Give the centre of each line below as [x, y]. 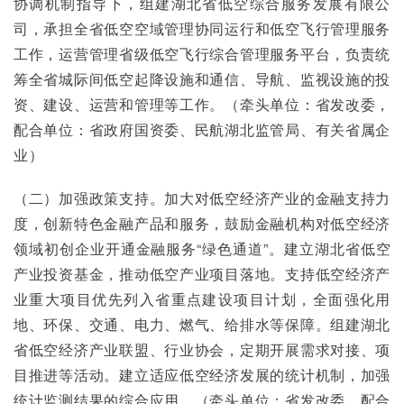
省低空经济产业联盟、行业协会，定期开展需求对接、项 [202, 349]
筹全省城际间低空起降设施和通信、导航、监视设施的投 [202, 79]
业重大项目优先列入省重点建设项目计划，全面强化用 [202, 299]
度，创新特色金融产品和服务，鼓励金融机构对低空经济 [202, 223]
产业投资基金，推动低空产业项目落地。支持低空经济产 [202, 274]
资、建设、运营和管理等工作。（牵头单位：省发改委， [202, 104]
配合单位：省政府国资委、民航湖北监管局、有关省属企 [202, 129]
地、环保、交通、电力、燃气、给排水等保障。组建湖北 [202, 324]
